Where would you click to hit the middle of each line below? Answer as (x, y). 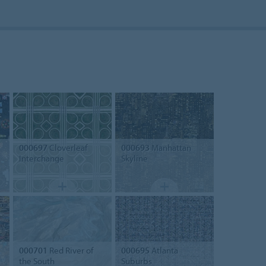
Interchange (41, 158)
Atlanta (164, 251)
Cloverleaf (67, 147)
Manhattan (170, 147)
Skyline (134, 158)
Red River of (70, 251)
